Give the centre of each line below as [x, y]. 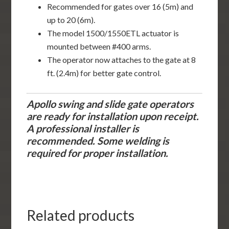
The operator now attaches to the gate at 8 [122, 59]
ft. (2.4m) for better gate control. [104, 73]
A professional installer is [83, 128]
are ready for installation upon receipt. [113, 116]
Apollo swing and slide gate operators [110, 104]
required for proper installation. [98, 153]
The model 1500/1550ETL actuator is [113, 33]
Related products [81, 215]
